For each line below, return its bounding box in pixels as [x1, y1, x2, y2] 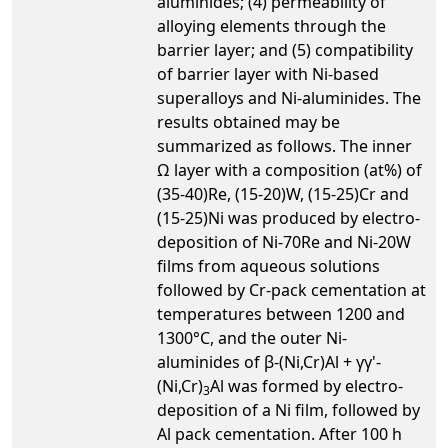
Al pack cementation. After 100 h [157, 422, 402, 445]
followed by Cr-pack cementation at [157, 278, 426, 301]
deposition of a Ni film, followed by [157, 398, 420, 421]
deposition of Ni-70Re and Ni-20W [157, 230, 411, 253]
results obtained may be [157, 110, 340, 133]
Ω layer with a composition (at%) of [157, 158, 422, 181]
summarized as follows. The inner [157, 134, 412, 157]
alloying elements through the [157, 14, 386, 37]
